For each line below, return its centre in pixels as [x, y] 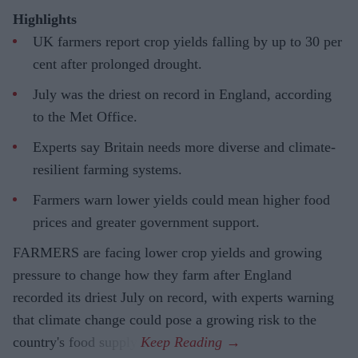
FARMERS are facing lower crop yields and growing [167, 252]
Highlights [45, 19]
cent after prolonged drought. [117, 64]
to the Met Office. [85, 116]
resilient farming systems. [107, 169]
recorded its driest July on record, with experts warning [173, 297]
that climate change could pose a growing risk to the [165, 319]
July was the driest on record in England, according [182, 94]
